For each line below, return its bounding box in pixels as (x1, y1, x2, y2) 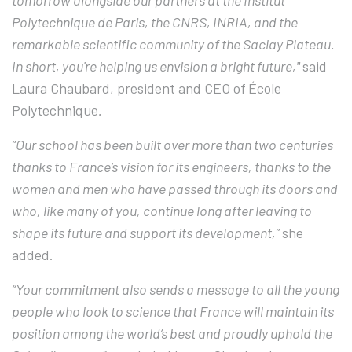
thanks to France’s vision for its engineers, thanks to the (12, 158, 331, 176)
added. (12, 246, 53, 264)
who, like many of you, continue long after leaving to (12, 202, 312, 220)
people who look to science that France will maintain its (12, 302, 334, 321)
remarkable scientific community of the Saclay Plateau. (12, 35, 335, 53)
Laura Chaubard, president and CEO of (12, 79, 246, 97)
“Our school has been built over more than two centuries (12, 136, 333, 154)
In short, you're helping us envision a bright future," (12, 57, 302, 75)
